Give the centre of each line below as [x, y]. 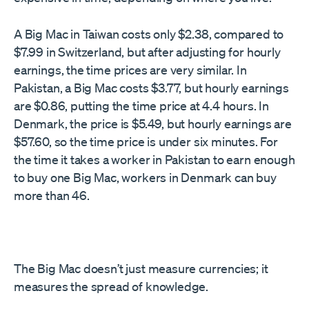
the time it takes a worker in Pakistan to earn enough [154, 159]
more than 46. [52, 195]
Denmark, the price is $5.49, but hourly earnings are [153, 123]
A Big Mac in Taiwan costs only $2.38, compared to [149, 34]
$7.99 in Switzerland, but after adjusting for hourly [147, 52]
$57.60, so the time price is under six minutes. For [146, 141]
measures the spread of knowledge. [111, 286]
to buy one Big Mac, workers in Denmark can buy [145, 177]
